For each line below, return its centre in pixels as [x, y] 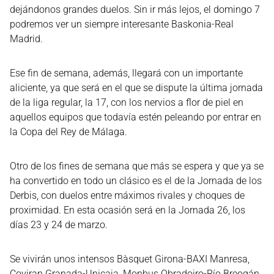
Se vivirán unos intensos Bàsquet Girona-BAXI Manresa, [130, 259]
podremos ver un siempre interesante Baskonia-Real [122, 24]
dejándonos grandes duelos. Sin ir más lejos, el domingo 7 [135, 9]
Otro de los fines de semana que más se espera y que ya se [137, 166]
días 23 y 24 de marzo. [59, 225]
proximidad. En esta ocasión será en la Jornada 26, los [128, 210]
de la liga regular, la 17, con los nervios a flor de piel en [127, 102]
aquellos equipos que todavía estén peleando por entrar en [135, 117]
